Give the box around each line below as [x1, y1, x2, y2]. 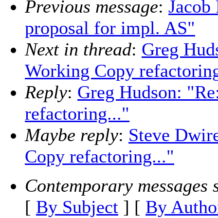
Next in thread [25, 39, 131, 60]
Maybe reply [25, 125, 118, 145]
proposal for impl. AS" [25, 18, 195, 38]
